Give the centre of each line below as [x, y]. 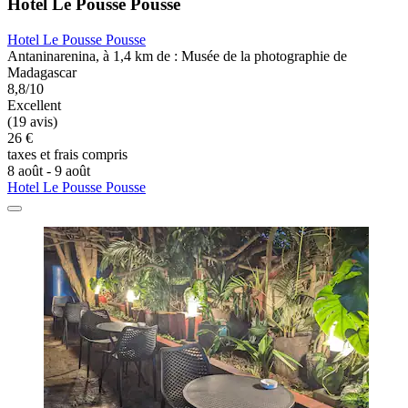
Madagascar [42, 72]
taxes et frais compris [67, 154]
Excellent [34, 105]
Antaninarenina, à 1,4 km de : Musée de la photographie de [177, 56]
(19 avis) [32, 121]
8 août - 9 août [49, 170]
